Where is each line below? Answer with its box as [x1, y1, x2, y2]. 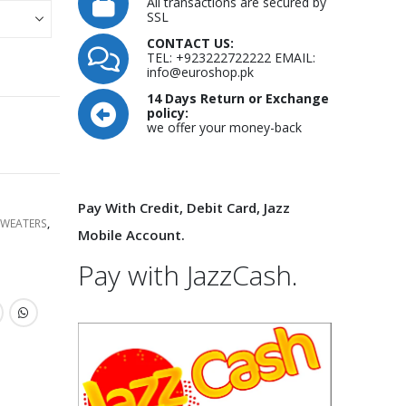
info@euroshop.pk [147, 63, 254, 81]
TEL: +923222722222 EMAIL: [147, 49, 315, 66]
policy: [147, 104, 188, 121]
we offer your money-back [147, 119, 302, 136]
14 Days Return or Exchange [147, 90, 329, 107]
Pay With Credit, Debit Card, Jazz [78, 198, 290, 217]
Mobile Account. [78, 226, 185, 244]
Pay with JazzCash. [78, 256, 298, 294]
